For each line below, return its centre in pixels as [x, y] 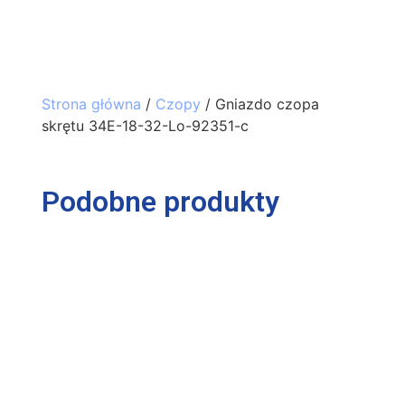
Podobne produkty [160, 201]
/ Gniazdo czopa [259, 104]
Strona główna [91, 104]
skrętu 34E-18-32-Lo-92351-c [145, 125]
